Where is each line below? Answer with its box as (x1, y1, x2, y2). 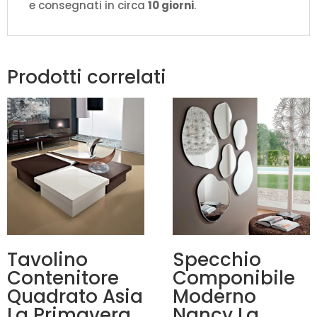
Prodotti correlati (7, 64, 166, 91)
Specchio (173, 247, 262, 273)
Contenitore (7, 265, 119, 292)
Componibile (173, 265, 296, 292)
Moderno (173, 284, 257, 310)
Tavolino (7, 247, 88, 273)
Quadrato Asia (7, 284, 143, 310)
